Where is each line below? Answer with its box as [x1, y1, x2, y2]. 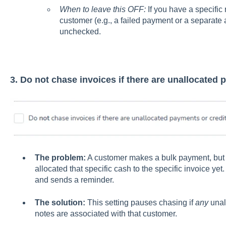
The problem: [34, 153, 86, 162]
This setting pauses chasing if [85, 198, 195, 207]
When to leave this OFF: [59, 5, 146, 14]
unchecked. [59, 27, 101, 36]
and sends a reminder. [34, 176, 114, 185]
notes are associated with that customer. [34, 209, 177, 218]
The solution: [34, 198, 85, 207]
